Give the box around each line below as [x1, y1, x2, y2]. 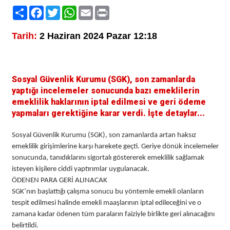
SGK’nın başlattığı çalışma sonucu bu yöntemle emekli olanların [11, 188, 204, 196]
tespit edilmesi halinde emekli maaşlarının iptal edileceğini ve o [11, 199, 201, 207]
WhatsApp [76, 4, 119, 15]
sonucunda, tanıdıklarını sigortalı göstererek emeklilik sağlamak [11, 154, 204, 162]
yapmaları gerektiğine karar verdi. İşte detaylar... [11, 108, 205, 119]
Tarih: [11, 31, 37, 42]
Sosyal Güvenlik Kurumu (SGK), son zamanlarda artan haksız [11, 131, 196, 140]
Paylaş [27, 4, 55, 15]
